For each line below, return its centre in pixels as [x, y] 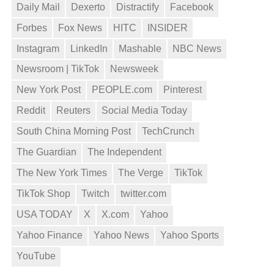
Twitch [96, 194]
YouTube [36, 256]
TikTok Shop [44, 194]
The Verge [141, 173]
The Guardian [47, 152]
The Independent [125, 152]
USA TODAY [45, 215]
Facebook [192, 7]
